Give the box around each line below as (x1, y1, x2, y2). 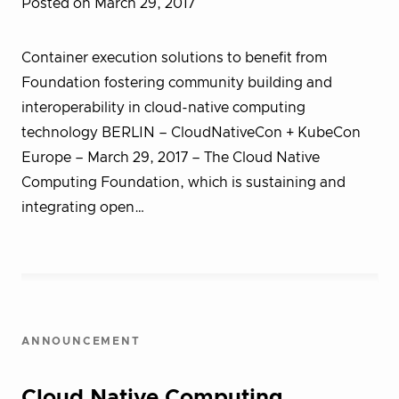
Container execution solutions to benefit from (21, 51, 327, 65)
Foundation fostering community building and (21, 76, 332, 90)
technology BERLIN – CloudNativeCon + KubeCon (21, 126, 361, 140)
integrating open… (21, 200, 145, 215)
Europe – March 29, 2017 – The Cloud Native (21, 151, 320, 165)
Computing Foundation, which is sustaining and (21, 175, 346, 190)
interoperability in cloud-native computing (21, 101, 305, 115)
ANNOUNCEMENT (21, 336, 141, 346)
